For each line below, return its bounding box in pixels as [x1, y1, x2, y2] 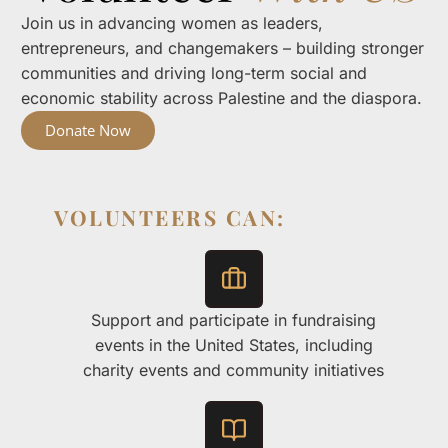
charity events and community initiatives [83, 360, 384, 381]
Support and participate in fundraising [91, 310, 376, 331]
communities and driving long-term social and [21, 63, 367, 84]
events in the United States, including [94, 335, 373, 356]
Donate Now [45, 120, 131, 141]
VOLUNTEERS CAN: [54, 203, 286, 232]
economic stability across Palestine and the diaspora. [21, 88, 422, 109]
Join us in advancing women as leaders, [21, 13, 323, 34]
